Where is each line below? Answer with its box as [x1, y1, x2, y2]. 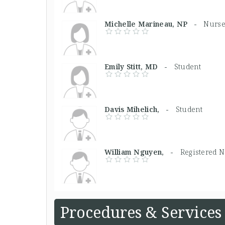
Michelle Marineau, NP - [104, 19, 204, 29]
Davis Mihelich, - [104, 104, 176, 114]
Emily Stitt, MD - [104, 61, 174, 71]
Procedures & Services [60, 201, 221, 222]
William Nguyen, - [104, 147, 180, 157]
